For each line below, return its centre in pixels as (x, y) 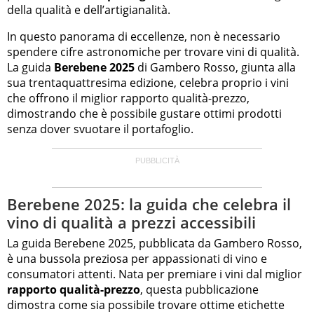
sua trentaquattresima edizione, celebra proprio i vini (148, 83)
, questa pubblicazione (199, 289)
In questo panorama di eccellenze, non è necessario (144, 37)
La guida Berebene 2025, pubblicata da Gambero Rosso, (155, 243)
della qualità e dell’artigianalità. (89, 10)
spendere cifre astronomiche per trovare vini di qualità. (153, 52)
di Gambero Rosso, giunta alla (215, 68)
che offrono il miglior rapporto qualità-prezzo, (128, 98)
